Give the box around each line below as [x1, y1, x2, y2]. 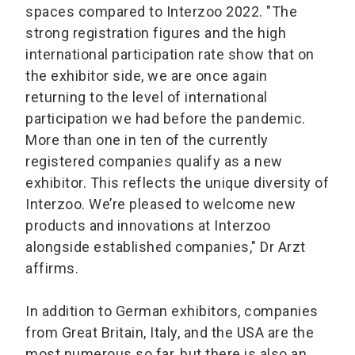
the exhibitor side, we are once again [25, 67, 268, 85]
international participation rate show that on [25, 46, 315, 63]
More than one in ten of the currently [25, 132, 269, 149]
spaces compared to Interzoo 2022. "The [25, 3, 297, 21]
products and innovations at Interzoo [25, 217, 270, 235]
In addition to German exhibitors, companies [25, 303, 319, 320]
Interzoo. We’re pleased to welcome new [25, 196, 296, 213]
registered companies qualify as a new [25, 153, 283, 170]
